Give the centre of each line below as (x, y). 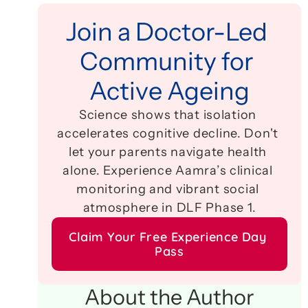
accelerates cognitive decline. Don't (168, 133)
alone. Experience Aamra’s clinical (168, 170)
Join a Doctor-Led (167, 32)
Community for (167, 61)
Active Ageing (169, 91)
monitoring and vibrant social (168, 189)
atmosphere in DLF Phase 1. (169, 208)
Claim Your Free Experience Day (168, 237)
